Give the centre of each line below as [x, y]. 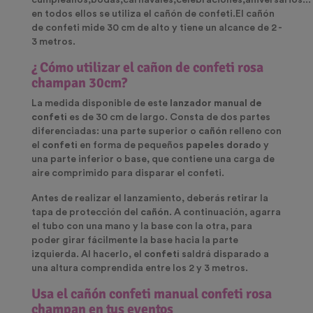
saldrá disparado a [224, 255]
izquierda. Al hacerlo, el [88, 255]
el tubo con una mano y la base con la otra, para [142, 227]
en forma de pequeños [132, 146]
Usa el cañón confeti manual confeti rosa [152, 294]
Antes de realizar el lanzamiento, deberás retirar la [150, 199]
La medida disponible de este [101, 104]
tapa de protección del [86, 213]
